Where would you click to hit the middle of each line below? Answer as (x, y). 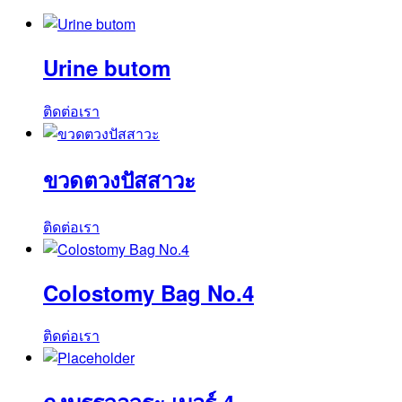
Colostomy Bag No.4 (149, 292)
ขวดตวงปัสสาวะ (119, 179)
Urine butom (107, 67)
